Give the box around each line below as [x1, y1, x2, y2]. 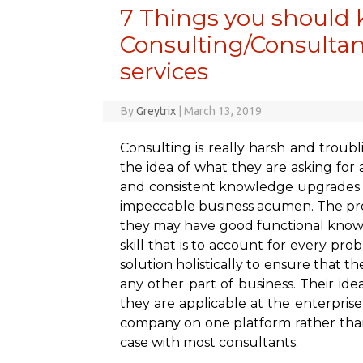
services [119, 58, 208, 85]
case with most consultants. [119, 335, 298, 350]
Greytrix [136, 105, 176, 117]
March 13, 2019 [184, 105, 262, 117]
